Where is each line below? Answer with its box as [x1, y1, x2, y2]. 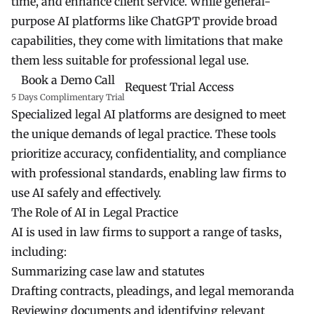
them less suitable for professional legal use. [11, 53, 249, 67]
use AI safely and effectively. [11, 185, 161, 200]
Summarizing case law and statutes [11, 264, 205, 278]
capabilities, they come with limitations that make [11, 33, 282, 48]
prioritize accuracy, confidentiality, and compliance [11, 146, 286, 161]
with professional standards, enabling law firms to [11, 165, 286, 180]
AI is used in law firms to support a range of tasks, [11, 224, 282, 239]
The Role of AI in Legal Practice [11, 205, 178, 219]
